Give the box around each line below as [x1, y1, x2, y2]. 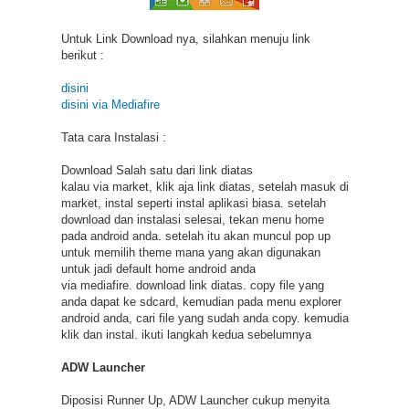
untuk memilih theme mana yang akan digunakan [60, 245, 320, 259]
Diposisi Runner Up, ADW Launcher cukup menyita [60, 393, 330, 407]
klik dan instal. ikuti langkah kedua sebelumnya [60, 327, 311, 341]
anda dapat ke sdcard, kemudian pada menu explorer [60, 294, 341, 309]
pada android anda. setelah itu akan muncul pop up [60, 228, 330, 243]
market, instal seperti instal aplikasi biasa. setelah [60, 195, 326, 210]
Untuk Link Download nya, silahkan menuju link [60, 31, 310, 46]
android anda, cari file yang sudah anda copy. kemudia [60, 310, 349, 325]
